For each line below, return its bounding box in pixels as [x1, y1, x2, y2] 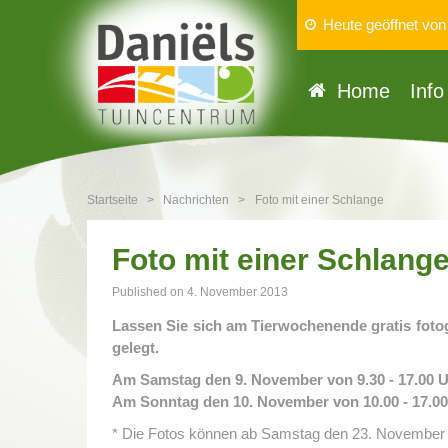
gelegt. [112, 339, 159, 357]
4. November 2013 [187, 285, 288, 299]
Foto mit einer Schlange [254, 193, 384, 207]
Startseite [87, 193, 138, 207]
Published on [112, 285, 187, 299]
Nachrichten [163, 193, 230, 207]
